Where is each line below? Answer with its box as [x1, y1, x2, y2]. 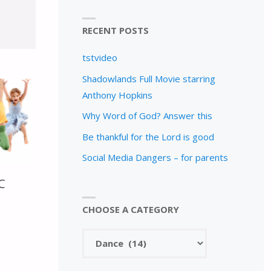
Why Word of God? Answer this [82, 109, 212, 122]
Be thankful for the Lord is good [82, 130, 214, 143]
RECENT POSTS [82, 24, 149, 37]
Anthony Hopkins [82, 88, 152, 101]
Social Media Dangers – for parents [82, 151, 228, 164]
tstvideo [82, 51, 117, 64]
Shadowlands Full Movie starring [82, 72, 215, 85]
